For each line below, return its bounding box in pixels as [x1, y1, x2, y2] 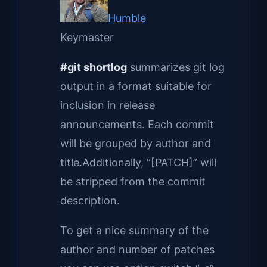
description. [60, 194, 120, 207]
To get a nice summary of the [60, 223, 209, 237]
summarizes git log [127, 60, 225, 73]
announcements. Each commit [60, 117, 214, 131]
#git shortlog [60, 60, 127, 73]
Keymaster [60, 30, 114, 44]
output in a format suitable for [60, 79, 212, 92]
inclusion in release [60, 98, 155, 111]
